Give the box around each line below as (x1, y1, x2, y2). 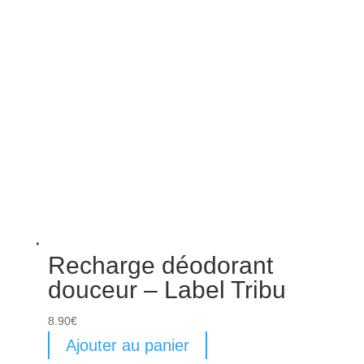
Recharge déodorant (47, 252, 273, 279)
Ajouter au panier (65, 336, 189, 355)
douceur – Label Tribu (47, 276, 286, 304)
